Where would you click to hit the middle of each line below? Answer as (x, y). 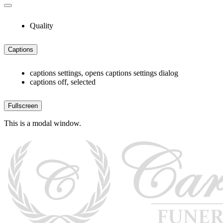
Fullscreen (23, 106)
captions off (48, 82)
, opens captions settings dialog (130, 73)
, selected (81, 82)
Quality (42, 26)
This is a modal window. (43, 123)
